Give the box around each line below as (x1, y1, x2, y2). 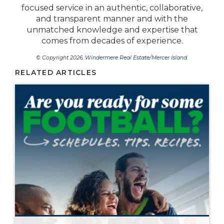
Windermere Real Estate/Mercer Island (85, 54, 187, 61)
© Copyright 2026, (36, 54, 85, 61)
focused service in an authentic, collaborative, (21, 2, 202, 12)
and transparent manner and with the (36, 13, 188, 23)
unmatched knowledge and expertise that (26, 24, 198, 34)
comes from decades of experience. (41, 35, 183, 45)
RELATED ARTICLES (15, 67, 97, 77)
